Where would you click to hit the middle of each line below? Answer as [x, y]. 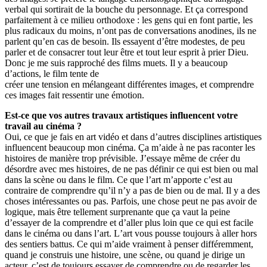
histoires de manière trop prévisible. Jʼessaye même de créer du [122, 159]
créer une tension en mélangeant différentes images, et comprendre [129, 85]
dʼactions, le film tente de [52, 74]
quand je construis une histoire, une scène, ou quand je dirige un [125, 255]
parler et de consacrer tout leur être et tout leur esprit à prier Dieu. [127, 52]
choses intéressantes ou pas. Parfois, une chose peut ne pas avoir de [131, 201]
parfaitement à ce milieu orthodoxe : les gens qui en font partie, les [129, 20]
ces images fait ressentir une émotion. [74, 95]
